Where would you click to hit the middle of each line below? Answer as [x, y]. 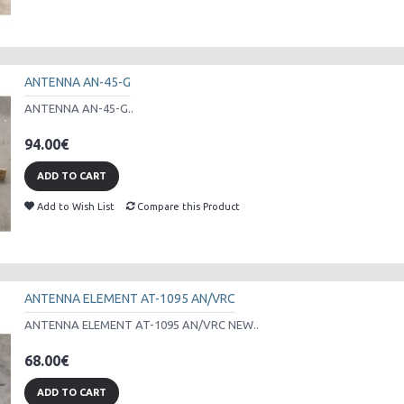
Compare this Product [188, 207]
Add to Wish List [76, 207]
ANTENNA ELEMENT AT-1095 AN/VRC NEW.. [142, 325]
